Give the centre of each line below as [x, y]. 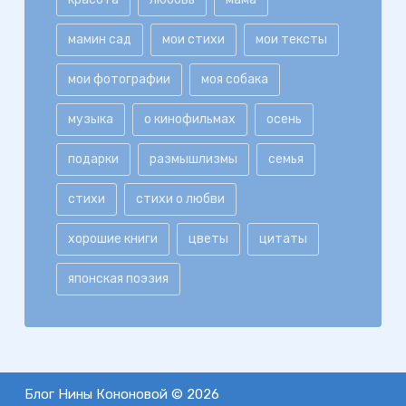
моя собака [234, 79]
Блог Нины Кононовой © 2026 [121, 394]
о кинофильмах [189, 119]
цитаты [283, 238]
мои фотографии [119, 79]
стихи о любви [180, 198]
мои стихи [193, 39]
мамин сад [99, 39]
